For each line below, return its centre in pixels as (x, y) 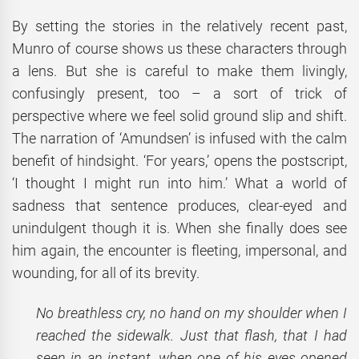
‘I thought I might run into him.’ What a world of (179, 183)
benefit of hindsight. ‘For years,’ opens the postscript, (179, 160)
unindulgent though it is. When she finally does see (179, 228)
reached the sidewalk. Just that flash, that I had (192, 336)
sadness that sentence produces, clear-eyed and (179, 205)
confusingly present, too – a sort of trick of (179, 93)
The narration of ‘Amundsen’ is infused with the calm (179, 138)
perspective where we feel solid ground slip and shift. (179, 115)
